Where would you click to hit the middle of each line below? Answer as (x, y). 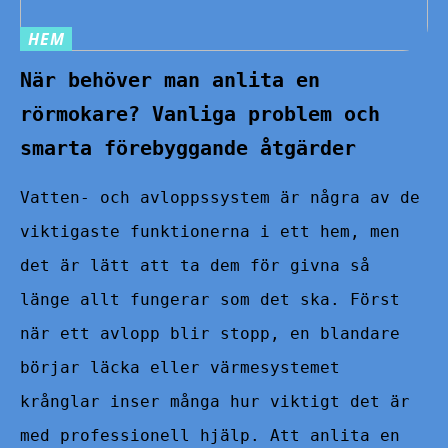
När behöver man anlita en (170, 79)
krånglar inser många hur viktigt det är (215, 401)
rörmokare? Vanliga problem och (200, 113)
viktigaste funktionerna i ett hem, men (210, 231)
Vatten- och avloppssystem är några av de (220, 197)
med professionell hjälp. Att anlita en (210, 435)
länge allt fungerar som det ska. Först (210, 299)
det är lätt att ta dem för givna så (195, 265)
